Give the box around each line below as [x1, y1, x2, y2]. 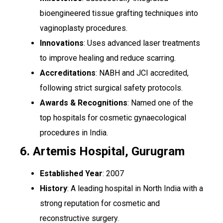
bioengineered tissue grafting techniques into [40, 8, 198, 18]
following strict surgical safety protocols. [40, 83, 183, 93]
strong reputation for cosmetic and [40, 199, 160, 209]
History [40, 184, 67, 194]
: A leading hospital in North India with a [67, 184, 203, 194]
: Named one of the [127, 98, 193, 108]
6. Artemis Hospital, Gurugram [20, 144, 185, 159]
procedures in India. [40, 128, 108, 138]
